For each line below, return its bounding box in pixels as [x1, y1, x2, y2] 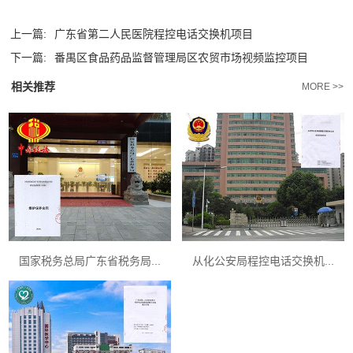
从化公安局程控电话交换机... [191, 255, 334, 268]
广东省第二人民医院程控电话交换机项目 [54, 28, 254, 41]
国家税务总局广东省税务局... [19, 255, 162, 268]
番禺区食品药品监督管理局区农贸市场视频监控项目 [54, 51, 309, 65]
